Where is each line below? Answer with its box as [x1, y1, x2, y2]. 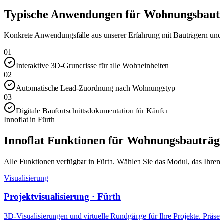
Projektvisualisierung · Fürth [4, 192, 121, 202]
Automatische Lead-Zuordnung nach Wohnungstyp [16, 83, 175, 92]
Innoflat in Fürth [4, 115, 55, 124]
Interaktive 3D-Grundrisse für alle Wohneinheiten [16, 61, 169, 70]
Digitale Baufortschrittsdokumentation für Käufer [16, 106, 168, 115]
